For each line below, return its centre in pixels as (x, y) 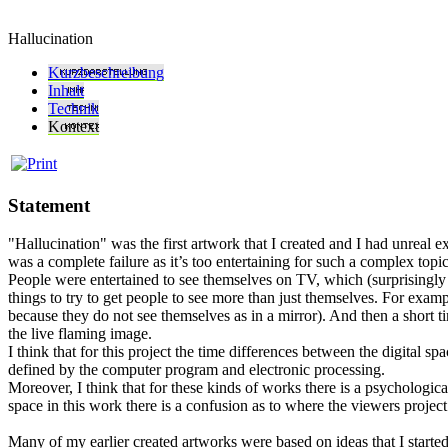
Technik (73, 108)
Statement (49, 205)
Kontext (73, 126)
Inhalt (66, 90)
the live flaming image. (80, 334)
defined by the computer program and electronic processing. (196, 370)
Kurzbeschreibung (106, 72)
